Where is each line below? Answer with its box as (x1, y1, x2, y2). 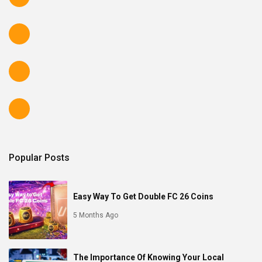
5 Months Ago (73, 211, 118, 219)
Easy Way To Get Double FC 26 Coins (73, 191, 213, 201)
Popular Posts (9, 151, 70, 163)
